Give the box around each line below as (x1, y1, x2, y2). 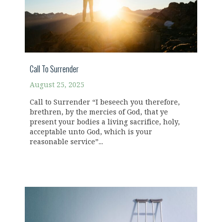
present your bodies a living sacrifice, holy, (30, 117, 180, 126)
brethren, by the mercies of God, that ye (30, 108, 168, 116)
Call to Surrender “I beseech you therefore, (30, 98, 180, 107)
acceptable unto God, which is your (30, 127, 152, 136)
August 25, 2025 (30, 80, 84, 89)
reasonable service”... (30, 137, 103, 146)
